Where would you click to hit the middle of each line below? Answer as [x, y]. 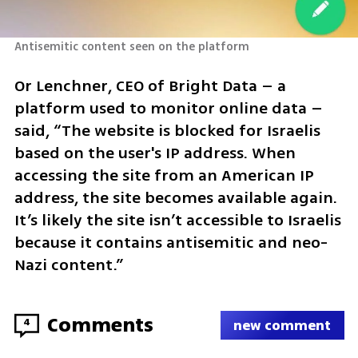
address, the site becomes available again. [175, 197]
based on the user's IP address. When [155, 153]
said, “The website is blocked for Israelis [167, 130]
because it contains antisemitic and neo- [171, 242]
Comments [100, 325]
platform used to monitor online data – [168, 108]
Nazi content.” [68, 265]
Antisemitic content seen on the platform [131, 47]
